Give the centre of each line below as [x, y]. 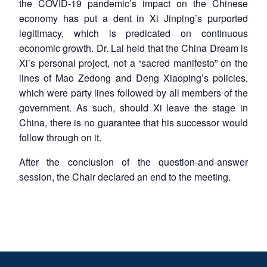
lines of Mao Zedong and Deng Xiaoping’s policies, [133, 77]
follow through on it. [60, 137]
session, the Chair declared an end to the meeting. [125, 176]
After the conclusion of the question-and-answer [133, 162]
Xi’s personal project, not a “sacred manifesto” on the [133, 63]
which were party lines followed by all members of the [133, 92]
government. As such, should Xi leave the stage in [133, 107]
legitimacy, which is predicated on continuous [133, 33]
